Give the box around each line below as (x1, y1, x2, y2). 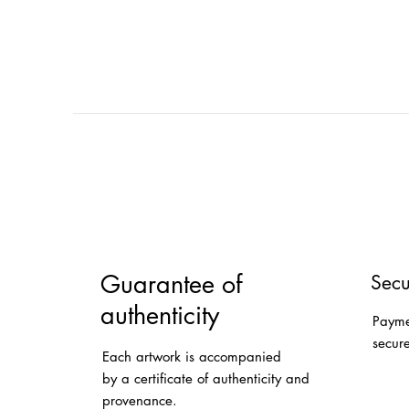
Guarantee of (100, 267, 242, 300)
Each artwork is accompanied (102, 347, 282, 365)
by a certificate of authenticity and (102, 369, 310, 387)
